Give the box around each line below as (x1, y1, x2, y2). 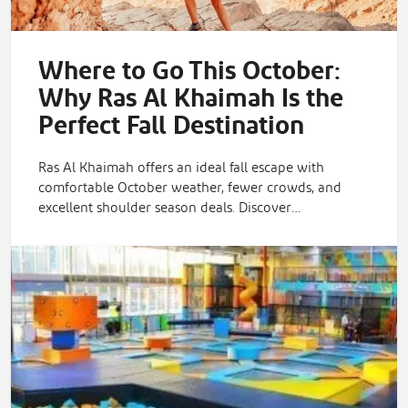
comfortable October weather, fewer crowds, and (38, 175, 342, 202)
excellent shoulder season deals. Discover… (38, 195, 301, 222)
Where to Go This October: (38, 46, 341, 98)
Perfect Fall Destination (38, 101, 304, 153)
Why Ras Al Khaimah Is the (38, 74, 343, 126)
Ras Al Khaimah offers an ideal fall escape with (38, 155, 324, 182)
